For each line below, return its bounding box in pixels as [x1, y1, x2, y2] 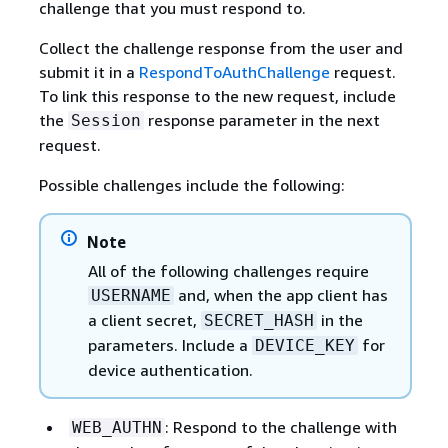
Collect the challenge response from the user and [38, 37, 403, 58]
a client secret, [87, 309, 201, 330]
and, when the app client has [173, 284, 388, 305]
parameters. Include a [87, 334, 252, 355]
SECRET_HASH [203, 310, 314, 330]
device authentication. [87, 359, 253, 380]
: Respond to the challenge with [164, 416, 397, 437]
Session [70, 110, 141, 130]
